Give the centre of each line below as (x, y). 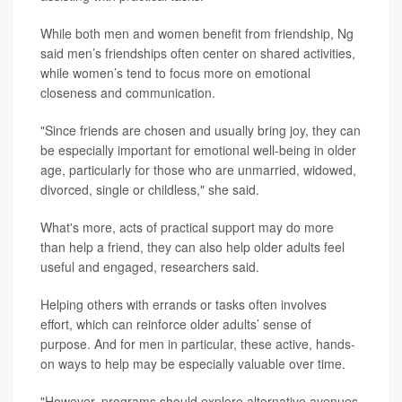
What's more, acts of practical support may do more (187, 227)
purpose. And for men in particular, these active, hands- (198, 344)
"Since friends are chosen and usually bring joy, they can (201, 131)
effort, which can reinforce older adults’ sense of (176, 324)
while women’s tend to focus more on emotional (175, 73)
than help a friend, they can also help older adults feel (192, 247)
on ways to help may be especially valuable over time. (193, 364)
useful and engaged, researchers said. (150, 267)
